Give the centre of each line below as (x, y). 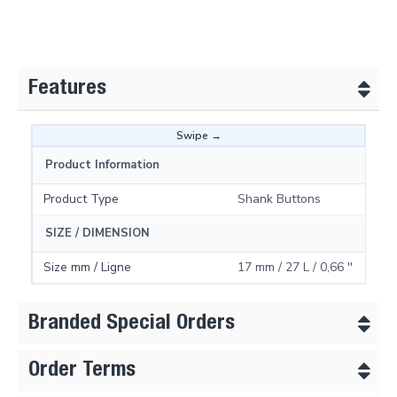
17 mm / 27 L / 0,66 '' (295, 267)
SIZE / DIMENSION (97, 233)
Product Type (81, 199)
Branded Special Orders (132, 324)
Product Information (102, 165)
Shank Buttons (279, 199)
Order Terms (82, 371)
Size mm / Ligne (87, 267)
